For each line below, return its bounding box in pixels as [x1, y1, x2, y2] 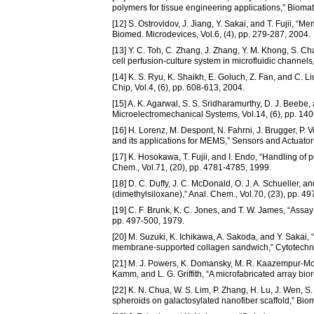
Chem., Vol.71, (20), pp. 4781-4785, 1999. [112, 163, 271, 172]
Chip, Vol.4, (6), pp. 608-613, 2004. [112, 83, 245, 93]
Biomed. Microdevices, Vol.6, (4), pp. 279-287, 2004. [112, 29, 310, 39]
